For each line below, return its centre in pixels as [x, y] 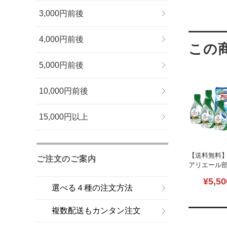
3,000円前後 [62, 14]
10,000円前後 [64, 91]
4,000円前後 [62, 40]
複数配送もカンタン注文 [96, 211]
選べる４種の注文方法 [92, 188]
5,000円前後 [62, 65]
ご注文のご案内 [66, 159]
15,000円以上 [64, 117]
